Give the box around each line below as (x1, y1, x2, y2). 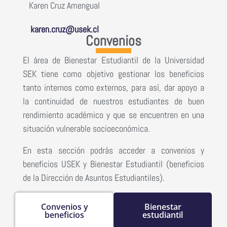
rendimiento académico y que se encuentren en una (23, 108, 204, 121)
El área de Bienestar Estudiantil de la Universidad (23, 54, 204, 66)
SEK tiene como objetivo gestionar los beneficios (23, 67, 204, 80)
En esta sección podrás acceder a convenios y (23, 144, 204, 156)
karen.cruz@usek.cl (30, 23, 99, 35)
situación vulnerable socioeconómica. (23, 122, 150, 134)
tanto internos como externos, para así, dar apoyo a (23, 81, 204, 93)
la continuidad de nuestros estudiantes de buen (23, 95, 204, 107)
